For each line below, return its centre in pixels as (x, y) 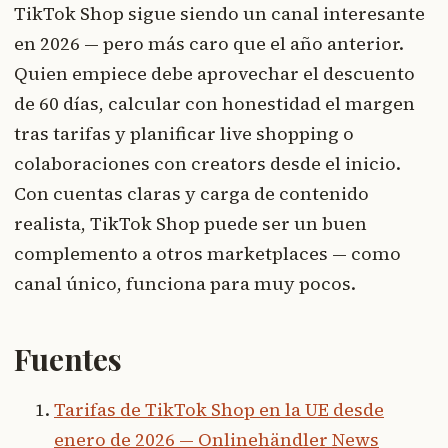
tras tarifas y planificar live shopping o (184, 133)
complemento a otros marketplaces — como (207, 253)
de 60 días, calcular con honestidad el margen (214, 103)
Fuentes (68, 358)
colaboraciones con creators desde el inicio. (207, 163)
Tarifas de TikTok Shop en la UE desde (219, 409)
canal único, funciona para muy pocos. (185, 283)
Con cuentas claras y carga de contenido (191, 193)
